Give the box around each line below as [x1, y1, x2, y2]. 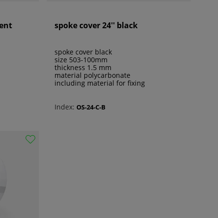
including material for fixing [54, 78, 145, 88]
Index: [54, 102, 74, 112]
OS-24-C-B [76, 102, 106, 111]
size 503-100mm [54, 55, 108, 65]
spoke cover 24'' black [54, 20, 138, 31]
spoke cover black [54, 47, 112, 57]
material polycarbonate [54, 71, 130, 80]
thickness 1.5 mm [54, 63, 111, 73]
